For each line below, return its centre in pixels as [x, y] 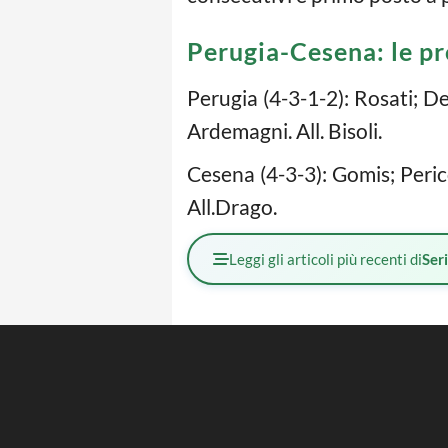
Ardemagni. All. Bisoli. [284, 130]
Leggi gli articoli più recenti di [325, 259]
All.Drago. [232, 206]
